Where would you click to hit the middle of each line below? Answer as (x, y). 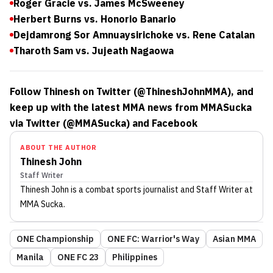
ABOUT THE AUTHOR (58, 147)
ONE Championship (55, 239)
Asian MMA (234, 239)
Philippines (135, 257)
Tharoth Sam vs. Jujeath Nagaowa (94, 51)
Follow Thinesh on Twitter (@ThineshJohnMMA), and (132, 91)
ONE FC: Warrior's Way (153, 239)
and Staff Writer (211, 190)
